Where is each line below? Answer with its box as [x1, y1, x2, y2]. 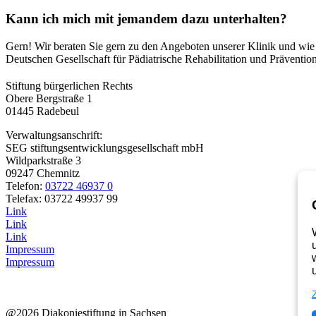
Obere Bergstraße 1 [6, 92, 92, 105]
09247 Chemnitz [6, 167, 80, 180]
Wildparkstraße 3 [6, 154, 81, 167]
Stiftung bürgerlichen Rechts [6, 80, 133, 92]
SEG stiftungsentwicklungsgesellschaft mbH [6, 142, 204, 154]
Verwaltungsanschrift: [6, 129, 102, 142]
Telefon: [6, 180, 45, 193]
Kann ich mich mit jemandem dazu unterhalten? [6, 11, 287, 27]
